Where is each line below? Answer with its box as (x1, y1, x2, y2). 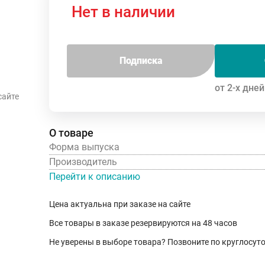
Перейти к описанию (49, 170, 140, 182)
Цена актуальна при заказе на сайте (49, 199, 190, 209)
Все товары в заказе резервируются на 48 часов (49, 218, 237, 228)
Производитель (49, 156, 117, 167)
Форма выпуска (49, 141, 119, 153)
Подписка (119, 54, 163, 66)
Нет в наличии (72, 2, 175, 21)
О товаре (49, 126, 93, 139)
